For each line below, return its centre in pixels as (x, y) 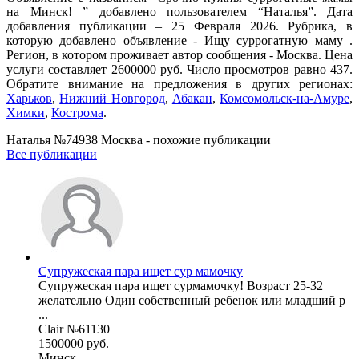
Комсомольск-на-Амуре (284, 98)
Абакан (192, 98)
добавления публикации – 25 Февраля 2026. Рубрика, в (179, 26)
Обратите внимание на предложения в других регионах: (179, 83)
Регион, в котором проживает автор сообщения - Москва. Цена (179, 54)
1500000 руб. (74, 343)
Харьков (29, 98)
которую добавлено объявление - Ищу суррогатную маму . (179, 40)
